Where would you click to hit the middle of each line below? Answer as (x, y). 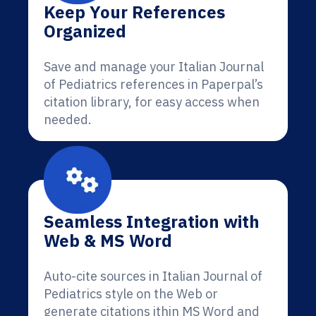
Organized (85, 31)
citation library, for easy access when (152, 102)
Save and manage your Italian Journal (154, 67)
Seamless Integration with (152, 221)
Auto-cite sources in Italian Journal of (153, 276)
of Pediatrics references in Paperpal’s (153, 84)
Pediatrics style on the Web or (131, 294)
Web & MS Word (108, 241)
